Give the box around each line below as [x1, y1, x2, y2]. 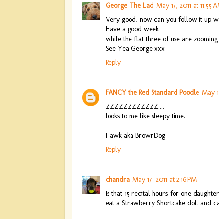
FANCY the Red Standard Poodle [106, 88, 199, 97]
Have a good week [106, 24, 159, 33]
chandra [106, 175, 130, 184]
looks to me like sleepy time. [106, 111, 185, 120]
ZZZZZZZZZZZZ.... [106, 101, 164, 110]
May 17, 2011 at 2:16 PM [132, 175, 197, 184]
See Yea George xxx [106, 44, 165, 53]
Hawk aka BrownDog [106, 131, 165, 140]
